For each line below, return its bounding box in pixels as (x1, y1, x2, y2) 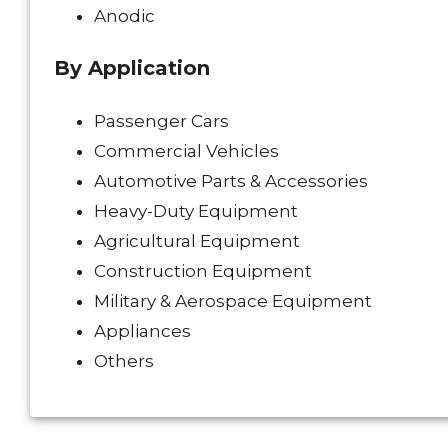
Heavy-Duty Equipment (94, 200, 298, 221)
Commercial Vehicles (94, 140, 279, 161)
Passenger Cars (94, 110, 229, 131)
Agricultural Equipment (94, 230, 300, 251)
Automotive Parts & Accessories (94, 170, 368, 191)
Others (94, 350, 154, 371)
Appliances (94, 320, 191, 341)
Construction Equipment (94, 260, 312, 281)
